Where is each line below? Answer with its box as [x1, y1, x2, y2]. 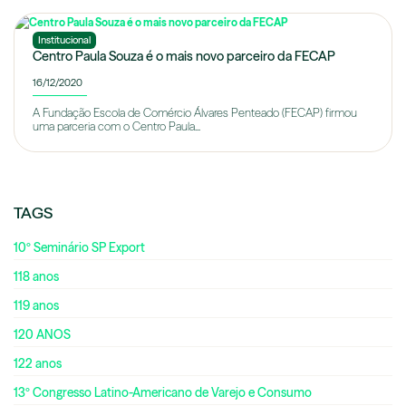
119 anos [14, 298, 59, 314]
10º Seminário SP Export [14, 240, 145, 256]
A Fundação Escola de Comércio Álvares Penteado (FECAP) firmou [33, 106, 357, 121]
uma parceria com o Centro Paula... [33, 120, 200, 134]
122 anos [14, 356, 62, 372]
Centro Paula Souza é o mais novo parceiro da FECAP [33, 48, 335, 65]
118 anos [14, 269, 59, 285]
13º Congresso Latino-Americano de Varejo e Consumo [14, 385, 312, 401]
